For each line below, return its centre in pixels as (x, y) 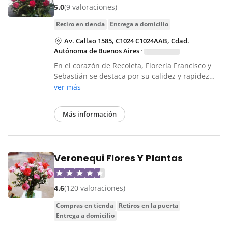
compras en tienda (87, 206)
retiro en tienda (82, 24)
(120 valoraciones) (95, 188)
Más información (90, 114)
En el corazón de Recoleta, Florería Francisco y (133, 66)
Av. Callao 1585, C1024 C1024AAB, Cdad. (127, 41)
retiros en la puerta (151, 206)
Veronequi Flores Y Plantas (118, 158)
